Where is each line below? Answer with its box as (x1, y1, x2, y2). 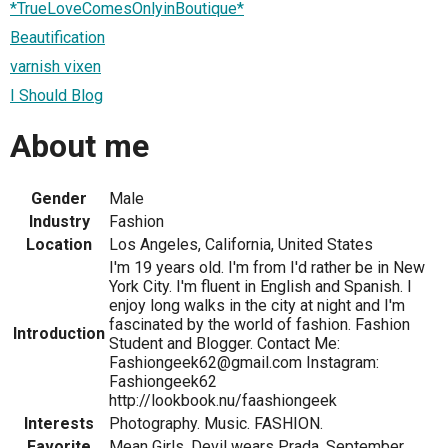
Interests (24, 414, 94, 434)
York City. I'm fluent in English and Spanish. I (109, 277, 412, 297)
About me (10, 126, 149, 165)
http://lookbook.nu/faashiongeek (109, 391, 337, 411)
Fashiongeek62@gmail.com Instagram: (109, 353, 379, 373)
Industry (28, 212, 90, 232)
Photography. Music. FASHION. (109, 414, 323, 434)
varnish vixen (10, 57, 101, 77)
